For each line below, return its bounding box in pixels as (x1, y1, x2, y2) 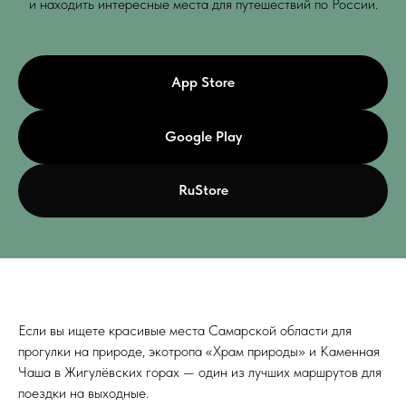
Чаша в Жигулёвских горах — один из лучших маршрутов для (18, 363, 382, 382)
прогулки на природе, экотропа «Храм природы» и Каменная (18, 343, 380, 361)
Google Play (164, 127, 242, 145)
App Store (171, 73, 235, 92)
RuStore (178, 181, 228, 199)
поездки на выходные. (18, 384, 149, 402)
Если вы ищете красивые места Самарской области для (18, 322, 352, 340)
